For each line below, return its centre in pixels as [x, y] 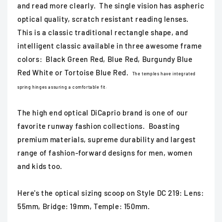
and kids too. [40, 166]
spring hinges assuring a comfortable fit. [63, 87]
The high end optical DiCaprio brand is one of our [103, 113]
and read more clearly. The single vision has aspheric [111, 6]
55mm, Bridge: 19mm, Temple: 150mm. [85, 206]
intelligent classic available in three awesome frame [110, 46]
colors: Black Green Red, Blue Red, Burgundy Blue [105, 59]
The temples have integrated [164, 74]
